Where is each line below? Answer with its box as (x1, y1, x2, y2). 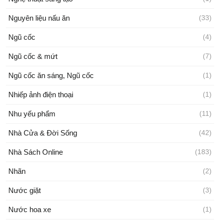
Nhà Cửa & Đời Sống (8, 128, 77, 137)
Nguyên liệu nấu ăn (8, 13, 70, 22)
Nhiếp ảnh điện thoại (8, 90, 73, 99)
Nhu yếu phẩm (8, 109, 55, 118)
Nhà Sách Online (8, 147, 63, 156)
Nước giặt (8, 186, 41, 194)
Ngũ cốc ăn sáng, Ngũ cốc (8, 71, 94, 80)
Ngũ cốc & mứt (8, 52, 57, 60)
